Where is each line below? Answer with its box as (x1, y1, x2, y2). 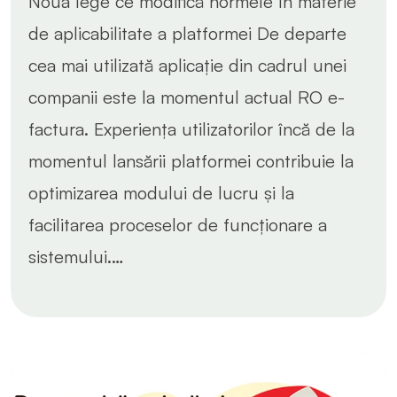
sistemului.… (28, 245, 124, 268)
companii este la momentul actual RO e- (28, 85, 345, 108)
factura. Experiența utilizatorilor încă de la (28, 117, 354, 140)
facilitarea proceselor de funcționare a (28, 213, 327, 236)
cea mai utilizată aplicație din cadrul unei (28, 53, 346, 76)
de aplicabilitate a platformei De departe (28, 21, 346, 44)
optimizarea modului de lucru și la (28, 181, 294, 204)
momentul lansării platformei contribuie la (28, 149, 354, 172)
